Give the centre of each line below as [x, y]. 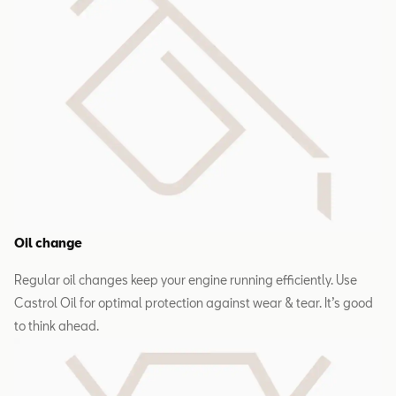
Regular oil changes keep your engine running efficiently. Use [186, 279]
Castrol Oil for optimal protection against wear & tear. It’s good [194, 302]
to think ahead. [57, 325]
